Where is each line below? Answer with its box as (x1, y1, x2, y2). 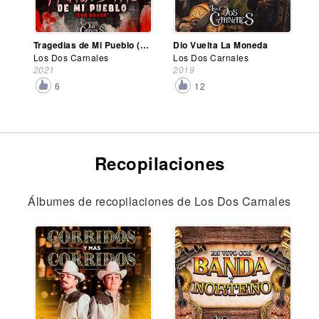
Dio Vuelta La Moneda (173, 38, 268, 51)
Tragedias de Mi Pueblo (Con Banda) (140, 38, 149, 51)
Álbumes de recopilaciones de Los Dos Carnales (28, 192, 291, 209)
